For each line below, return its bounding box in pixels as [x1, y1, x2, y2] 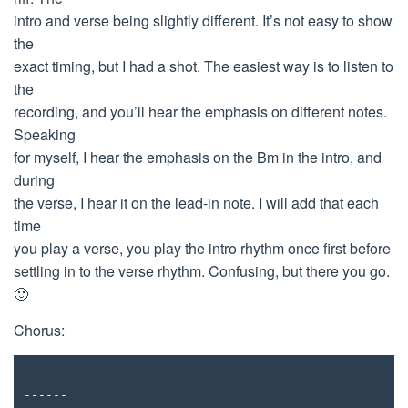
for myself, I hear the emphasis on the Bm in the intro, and [14, 147, 382, 168]
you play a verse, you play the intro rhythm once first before [14, 238, 391, 259]
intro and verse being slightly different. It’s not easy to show [14, 10, 393, 31]
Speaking [14, 124, 76, 145]
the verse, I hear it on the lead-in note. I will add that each [14, 192, 379, 213]
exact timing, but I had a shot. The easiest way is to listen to [14, 56, 393, 76]
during [14, 169, 55, 190]
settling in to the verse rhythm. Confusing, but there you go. [14, 260, 390, 281]
